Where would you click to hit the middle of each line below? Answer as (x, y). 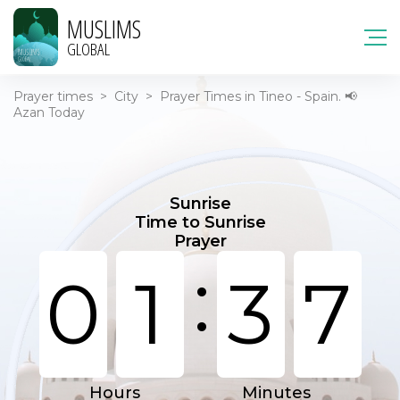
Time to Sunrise (200, 222)
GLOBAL (88, 49)
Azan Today (49, 112)
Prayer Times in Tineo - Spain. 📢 (258, 96)
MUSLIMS (104, 29)
